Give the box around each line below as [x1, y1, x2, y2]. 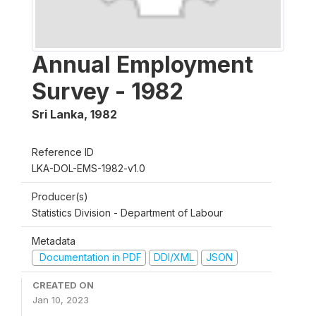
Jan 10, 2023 [32, 293, 89, 305]
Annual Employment [32, 51, 253, 78]
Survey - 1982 [32, 78, 183, 105]
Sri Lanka [32, 107, 84, 121]
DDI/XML [153, 251, 194, 263]
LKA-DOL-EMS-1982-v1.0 [32, 162, 145, 174]
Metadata [32, 235, 75, 247]
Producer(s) [32, 190, 88, 202]
